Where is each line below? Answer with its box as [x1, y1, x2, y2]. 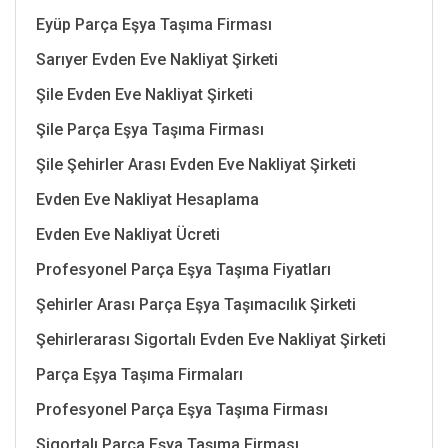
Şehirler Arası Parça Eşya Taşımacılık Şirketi [36, 294, 356, 314]
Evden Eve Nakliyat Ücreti [36, 224, 220, 244]
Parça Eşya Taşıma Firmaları [36, 364, 243, 384]
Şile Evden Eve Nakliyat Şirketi [36, 84, 253, 104]
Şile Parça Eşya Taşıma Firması [36, 119, 264, 139]
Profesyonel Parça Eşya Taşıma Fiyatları [36, 259, 331, 279]
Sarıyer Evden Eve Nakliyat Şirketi [36, 49, 282, 69]
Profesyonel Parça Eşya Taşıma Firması [36, 399, 328, 419]
